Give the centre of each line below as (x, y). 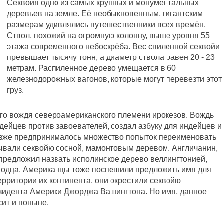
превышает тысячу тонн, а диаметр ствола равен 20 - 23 (111, 57)
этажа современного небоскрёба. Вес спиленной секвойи (113, 46)
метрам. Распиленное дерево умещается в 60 (91, 68)
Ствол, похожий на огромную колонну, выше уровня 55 (108, 35)
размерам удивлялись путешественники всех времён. (106, 25)
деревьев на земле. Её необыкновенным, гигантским (105, 14)
